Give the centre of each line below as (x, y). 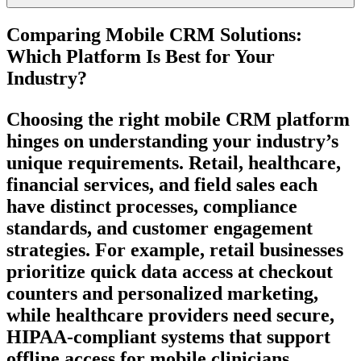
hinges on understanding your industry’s (172, 141)
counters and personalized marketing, (162, 294)
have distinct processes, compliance (152, 207)
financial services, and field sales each (162, 185)
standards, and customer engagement (160, 228)
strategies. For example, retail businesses (175, 250)
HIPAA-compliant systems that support (168, 337)
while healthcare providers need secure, (170, 315)
